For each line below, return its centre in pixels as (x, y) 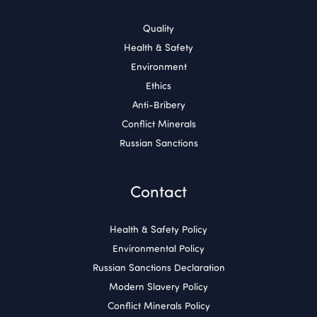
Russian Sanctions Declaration (158, 267)
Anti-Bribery (158, 105)
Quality (158, 28)
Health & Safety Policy (158, 229)
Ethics (158, 86)
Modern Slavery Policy (158, 287)
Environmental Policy (158, 248)
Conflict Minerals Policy (158, 306)
